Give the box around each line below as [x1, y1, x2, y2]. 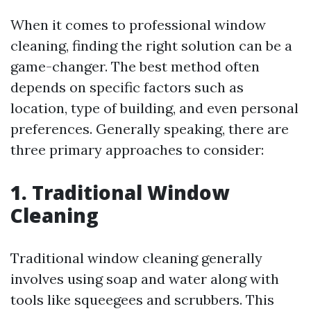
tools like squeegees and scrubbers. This [10, 291, 274, 308]
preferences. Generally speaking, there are [10, 120, 289, 137]
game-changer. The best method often [10, 58, 260, 75]
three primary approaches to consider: [10, 141, 264, 158]
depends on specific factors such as [10, 78, 244, 96]
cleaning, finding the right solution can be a [10, 37, 292, 54]
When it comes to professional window [10, 16, 266, 33]
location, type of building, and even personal [10, 99, 299, 117]
